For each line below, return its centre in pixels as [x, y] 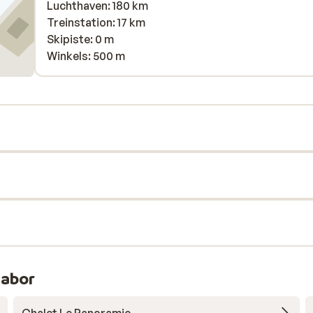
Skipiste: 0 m [80, 39]
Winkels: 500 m [86, 56]
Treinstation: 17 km [96, 22]
